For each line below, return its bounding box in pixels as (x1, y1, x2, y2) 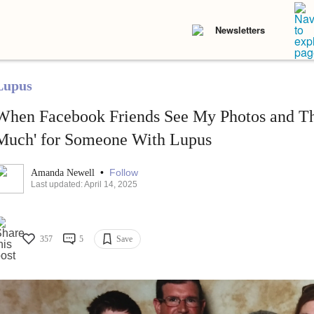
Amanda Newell (30, 168, 97, 179)
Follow (109, 167, 138, 179)
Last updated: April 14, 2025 (30, 179, 137, 190)
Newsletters (215, 23, 265, 36)
